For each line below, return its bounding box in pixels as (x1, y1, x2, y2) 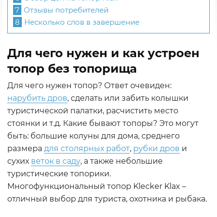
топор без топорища (7, 62, 137, 76)
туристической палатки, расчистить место (7, 106, 178, 115)
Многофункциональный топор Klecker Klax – (7, 182, 186, 191)
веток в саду (31, 156, 80, 166)
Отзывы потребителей (22, 5, 108, 15)
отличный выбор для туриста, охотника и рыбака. (7, 194, 207, 203)
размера (7, 144, 44, 153)
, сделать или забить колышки (67, 93, 188, 103)
